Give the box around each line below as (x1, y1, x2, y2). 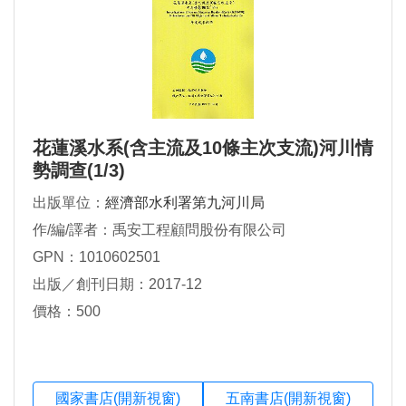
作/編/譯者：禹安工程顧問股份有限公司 (33, 221, 286, 237)
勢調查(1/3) (33, 159, 125, 180)
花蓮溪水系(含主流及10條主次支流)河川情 (33, 137, 373, 158)
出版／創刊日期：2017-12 (33, 275, 202, 292)
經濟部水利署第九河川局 (105, 194, 265, 210)
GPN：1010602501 (33, 248, 160, 265)
